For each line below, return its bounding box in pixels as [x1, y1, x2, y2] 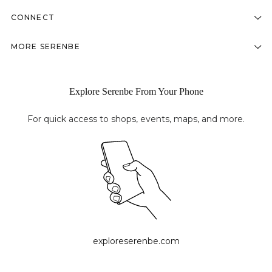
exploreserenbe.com [92, 236, 180, 246]
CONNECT [10, 13, 55, 22]
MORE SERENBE [10, 42, 80, 51]
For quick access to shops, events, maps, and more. [27, 114, 245, 124]
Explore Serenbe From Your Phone [69, 86, 203, 97]
